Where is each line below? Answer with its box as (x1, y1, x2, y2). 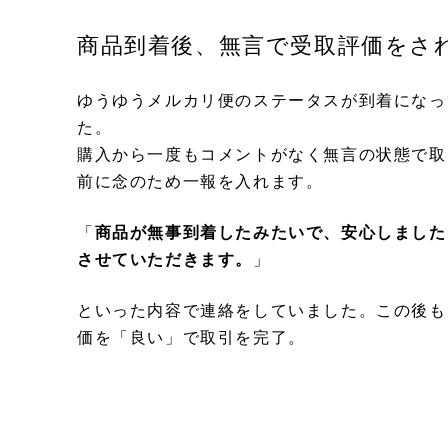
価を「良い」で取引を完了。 (77, 325, 306, 349)
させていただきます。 (77, 247, 253, 271)
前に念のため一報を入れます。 (77, 169, 324, 193)
